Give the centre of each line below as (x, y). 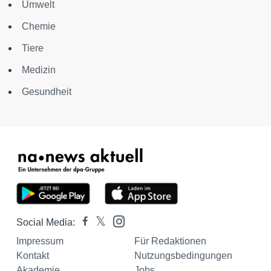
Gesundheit (47, 91)
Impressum (40, 241)
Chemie (39, 26)
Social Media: (46, 222)
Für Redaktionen (170, 241)
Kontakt (33, 255)
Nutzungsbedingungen (183, 255)
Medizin (39, 70)
